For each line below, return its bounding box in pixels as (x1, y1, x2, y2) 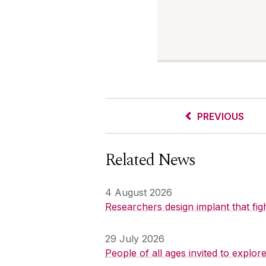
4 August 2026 (105, 186, 172, 198)
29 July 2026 (105, 232, 164, 245)
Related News (105, 147, 195, 173)
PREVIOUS (197, 110, 244, 122)
